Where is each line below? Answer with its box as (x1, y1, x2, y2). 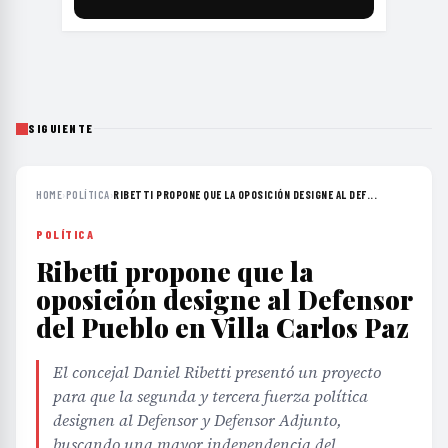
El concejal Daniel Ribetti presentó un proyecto (53, 361, 381, 384)
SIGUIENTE (28, 121, 94, 136)
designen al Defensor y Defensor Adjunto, (53, 409, 342, 432)
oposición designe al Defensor (36, 282, 412, 318)
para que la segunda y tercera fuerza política (53, 385, 368, 408)
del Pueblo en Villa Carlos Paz (36, 310, 409, 346)
